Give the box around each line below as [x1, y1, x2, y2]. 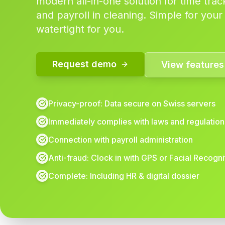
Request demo [52, 59, 117, 69]
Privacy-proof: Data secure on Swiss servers [48, 98, 215, 108]
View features [161, 59, 224, 70]
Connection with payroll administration [48, 135, 193, 145]
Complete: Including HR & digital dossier [48, 171, 199, 181]
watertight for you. [36, 23, 124, 35]
